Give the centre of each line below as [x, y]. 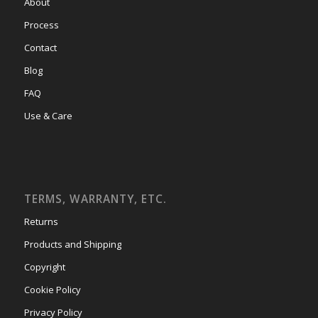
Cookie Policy [52, 290]
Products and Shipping [72, 245]
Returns [41, 222]
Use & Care [48, 116]
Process [41, 25]
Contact [40, 48]
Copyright [44, 267]
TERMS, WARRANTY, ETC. [95, 199]
